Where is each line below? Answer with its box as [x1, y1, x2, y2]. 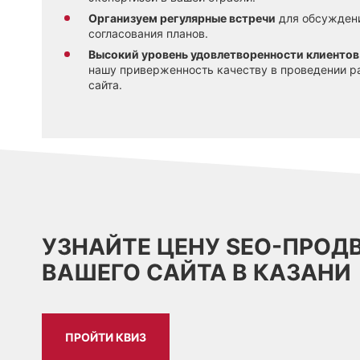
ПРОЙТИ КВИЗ [65, 330, 146, 345]
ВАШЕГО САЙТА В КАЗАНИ [42, 258, 351, 286]
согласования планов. [88, 26, 208, 40]
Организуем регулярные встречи [88, 10, 276, 25]
